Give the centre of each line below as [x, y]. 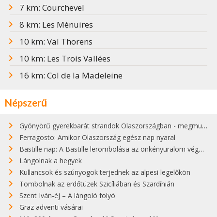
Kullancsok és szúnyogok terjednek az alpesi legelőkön [105, 172]
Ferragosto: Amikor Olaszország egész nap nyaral [97, 138]
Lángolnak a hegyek [51, 161]
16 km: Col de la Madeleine [71, 76]
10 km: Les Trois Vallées [65, 59]
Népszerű [26, 103]
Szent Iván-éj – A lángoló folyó [67, 196]
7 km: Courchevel [52, 8]
